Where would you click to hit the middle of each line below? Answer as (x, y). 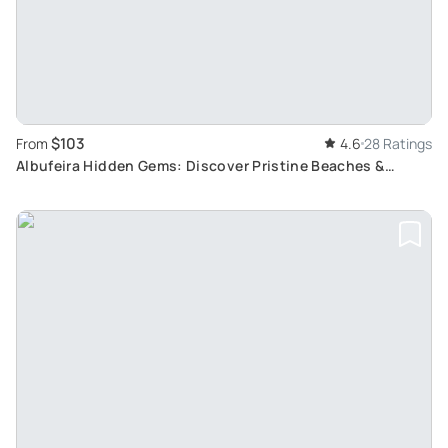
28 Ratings (398, 144)
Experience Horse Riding (103, 187)
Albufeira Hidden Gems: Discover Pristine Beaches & (200, 166)
